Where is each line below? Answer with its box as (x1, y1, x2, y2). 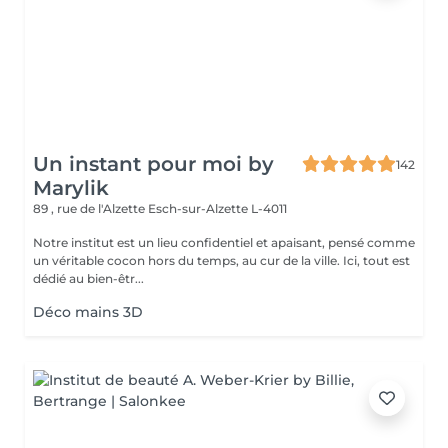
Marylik (33, 176, 109, 200)
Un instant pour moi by (33, 152, 274, 176)
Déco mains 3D (33, 303, 143, 321)
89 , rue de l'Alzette (33, 201, 148, 216)
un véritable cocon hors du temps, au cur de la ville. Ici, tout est (33, 253, 410, 268)
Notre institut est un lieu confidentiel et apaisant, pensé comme (33, 235, 415, 250)
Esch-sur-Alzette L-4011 (148, 201, 287, 216)
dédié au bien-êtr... (33, 271, 144, 286)
